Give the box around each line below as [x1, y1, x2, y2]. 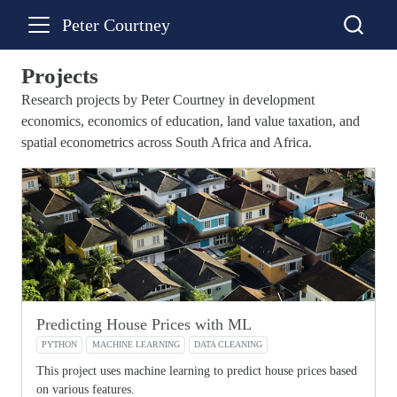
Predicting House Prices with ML [36, 315, 252, 333]
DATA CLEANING [193, 339, 262, 350]
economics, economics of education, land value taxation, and [21, 113, 360, 128]
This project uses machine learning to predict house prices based [36, 362, 357, 378]
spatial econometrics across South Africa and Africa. [21, 135, 312, 150]
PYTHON [42, 339, 78, 350]
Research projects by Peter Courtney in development [21, 92, 315, 107]
